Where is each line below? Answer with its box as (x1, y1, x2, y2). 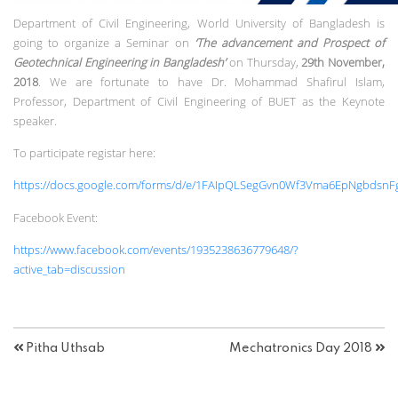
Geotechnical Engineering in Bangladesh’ (13, 53, 227, 70)
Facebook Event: (13, 209, 98, 226)
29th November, (301, 53, 386, 70)
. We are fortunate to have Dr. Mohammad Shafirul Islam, (38, 73, 385, 90)
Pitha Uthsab (23, 342, 105, 355)
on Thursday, (226, 53, 302, 70)
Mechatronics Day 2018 (229, 342, 375, 355)
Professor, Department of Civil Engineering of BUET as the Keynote (13, 92, 385, 109)
